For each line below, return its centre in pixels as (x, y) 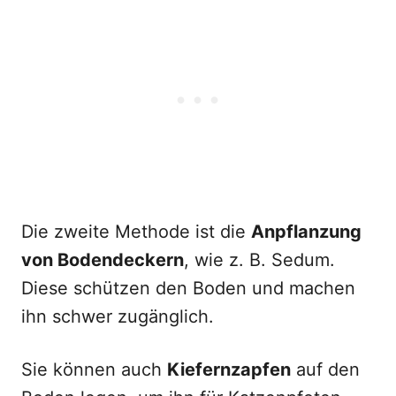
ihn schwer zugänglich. (118, 316)
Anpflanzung (306, 232)
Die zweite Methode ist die (136, 232)
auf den (325, 369)
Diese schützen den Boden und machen (188, 288)
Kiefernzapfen (229, 369)
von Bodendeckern (103, 260)
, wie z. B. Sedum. (259, 260)
